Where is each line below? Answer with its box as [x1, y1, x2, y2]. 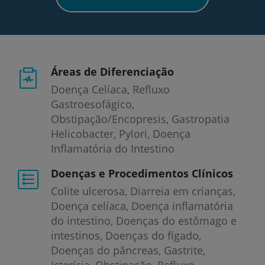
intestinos [51, 228, 100, 243]
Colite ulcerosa [51, 183, 125, 198]
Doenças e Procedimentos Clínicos [51, 166, 233, 180]
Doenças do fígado [105, 228, 199, 243]
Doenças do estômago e [116, 213, 237, 228]
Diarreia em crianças [130, 183, 233, 198]
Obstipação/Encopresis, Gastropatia [51, 111, 230, 126]
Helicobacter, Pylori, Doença [51, 126, 190, 141]
